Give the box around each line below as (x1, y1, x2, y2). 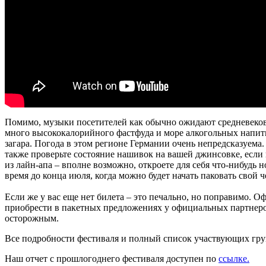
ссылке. (218, 253, 249, 264)
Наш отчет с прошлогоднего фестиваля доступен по (5, 253, 218, 264)
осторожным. (5, 213, 59, 223)
